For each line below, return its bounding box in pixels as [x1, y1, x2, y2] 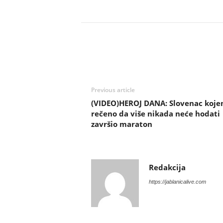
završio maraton [91, 119, 152, 129]
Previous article [91, 86, 135, 94]
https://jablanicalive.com [148, 179, 206, 185]
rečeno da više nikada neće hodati [91, 109, 220, 118]
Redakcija [148, 162, 186, 172]
